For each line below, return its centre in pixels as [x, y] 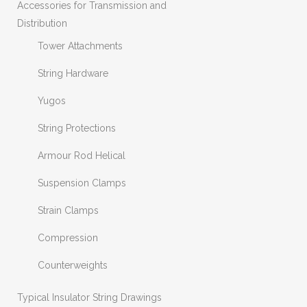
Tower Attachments [80, 46]
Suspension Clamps [82, 183]
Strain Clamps [68, 210]
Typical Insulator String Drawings [89, 297]
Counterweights [73, 265]
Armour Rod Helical [82, 156]
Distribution [42, 23]
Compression [68, 238]
